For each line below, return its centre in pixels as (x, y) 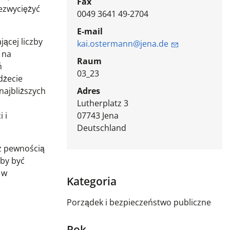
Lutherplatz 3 (102, 103)
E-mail (90, 32)
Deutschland (101, 128)
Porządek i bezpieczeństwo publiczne (139, 203)
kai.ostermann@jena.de (122, 44)
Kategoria (91, 181)
